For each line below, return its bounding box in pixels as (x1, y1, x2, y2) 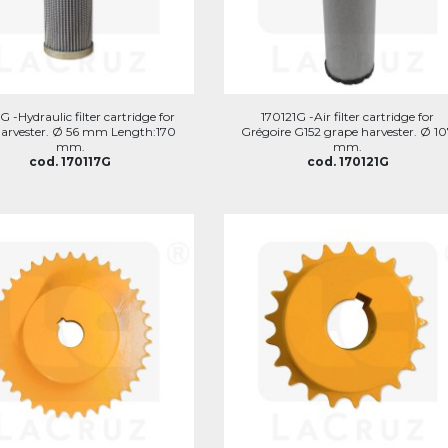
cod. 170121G (306, 154, 389, 169)
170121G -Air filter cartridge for (261, 109, 435, 124)
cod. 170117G (29, 154, 112, 169)
